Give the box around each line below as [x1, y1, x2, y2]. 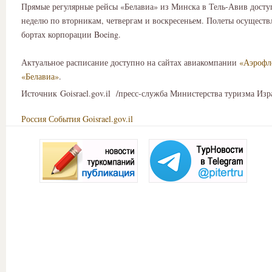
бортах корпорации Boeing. [21, 29, 121, 41]
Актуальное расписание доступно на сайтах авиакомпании [21, 56, 239, 69]
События [49, 113, 80, 125]
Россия [21, 113, 46, 125]
